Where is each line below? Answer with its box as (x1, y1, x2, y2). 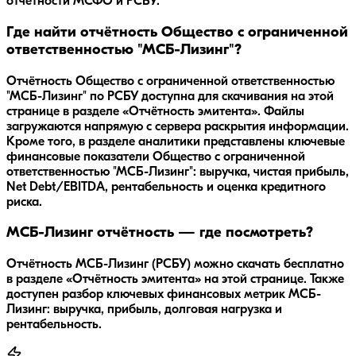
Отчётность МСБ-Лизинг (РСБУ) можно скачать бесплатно (6, 257, 344, 271)
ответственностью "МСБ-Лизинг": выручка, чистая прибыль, (6, 165, 349, 179)
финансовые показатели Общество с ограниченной (6, 150, 305, 164)
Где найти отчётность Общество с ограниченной (6, 25, 348, 41)
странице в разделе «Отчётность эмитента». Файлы (6, 105, 304, 118)
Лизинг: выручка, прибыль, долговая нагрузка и (6, 303, 282, 316)
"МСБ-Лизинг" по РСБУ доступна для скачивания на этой (6, 90, 334, 103)
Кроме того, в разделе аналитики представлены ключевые (6, 135, 345, 149)
